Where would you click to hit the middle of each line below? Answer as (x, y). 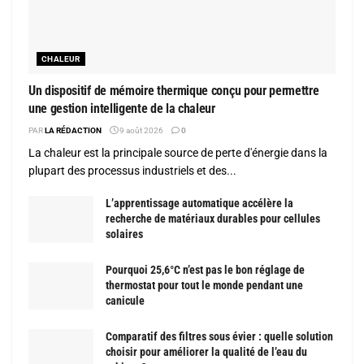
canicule (125, 301)
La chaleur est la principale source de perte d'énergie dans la (178, 153)
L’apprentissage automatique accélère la (199, 204)
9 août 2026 (141, 131)
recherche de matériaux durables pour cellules (213, 219)
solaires (124, 234)
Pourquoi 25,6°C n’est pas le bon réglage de (205, 270)
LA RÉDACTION (73, 131)
